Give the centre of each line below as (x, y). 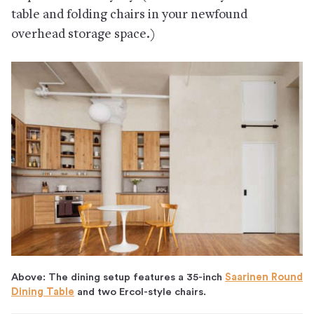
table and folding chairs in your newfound (129, 15)
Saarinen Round (264, 277)
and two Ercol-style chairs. (140, 292)
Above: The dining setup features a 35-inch (118, 277)
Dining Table (43, 292)
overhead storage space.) (83, 34)
